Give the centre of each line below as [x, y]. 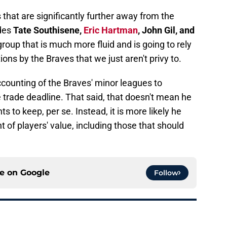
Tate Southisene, [48, 30]
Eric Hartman [111, 30]
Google [35, 173]
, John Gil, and [166, 30]
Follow [166, 173]
